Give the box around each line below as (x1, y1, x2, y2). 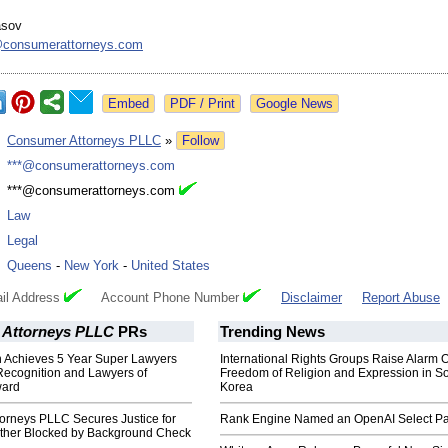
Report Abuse (362, 290, 440, 306)
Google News (256, 96, 333, 112)
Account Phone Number (82, 290, 243, 306)
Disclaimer (281, 290, 342, 306)
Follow (182, 133, 219, 149)
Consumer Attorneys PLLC (7, 133, 161, 149)
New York (64, 258, 119, 274)
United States (131, 258, 210, 274)
